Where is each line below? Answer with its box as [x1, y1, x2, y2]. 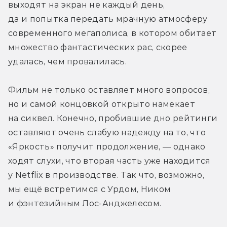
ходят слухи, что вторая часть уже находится [8, 156, 211, 166]
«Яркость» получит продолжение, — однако [8, 141, 206, 152]
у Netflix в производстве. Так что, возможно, [8, 170, 205, 180]
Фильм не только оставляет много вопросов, [8, 85, 210, 95]
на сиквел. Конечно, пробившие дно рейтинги [8, 113, 218, 123]
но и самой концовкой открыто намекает [8, 99, 195, 109]
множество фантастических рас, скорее [8, 42, 187, 52]
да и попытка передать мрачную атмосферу [8, 14, 208, 24]
